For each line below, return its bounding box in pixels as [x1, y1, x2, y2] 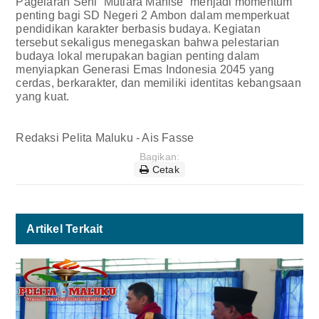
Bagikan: [139, 150, 180, 162]
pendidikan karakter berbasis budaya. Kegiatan [16, 22, 261, 35]
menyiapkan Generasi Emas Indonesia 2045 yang [16, 63, 275, 75]
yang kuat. [16, 90, 73, 103]
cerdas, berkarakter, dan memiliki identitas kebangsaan [16, 76, 301, 89]
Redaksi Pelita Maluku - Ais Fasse [16, 131, 197, 144]
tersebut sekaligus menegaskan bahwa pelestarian [16, 36, 280, 48]
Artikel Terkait [26, 222, 103, 235]
